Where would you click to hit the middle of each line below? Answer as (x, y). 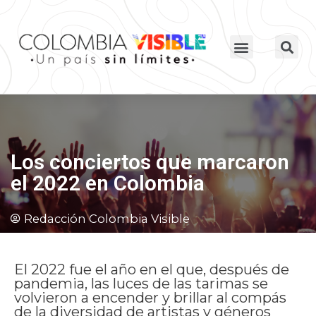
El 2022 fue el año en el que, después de (152, 269)
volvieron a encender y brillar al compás (150, 297)
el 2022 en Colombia (108, 183)
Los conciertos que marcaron (150, 162)
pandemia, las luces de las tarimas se (141, 283)
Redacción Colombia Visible (107, 219)
